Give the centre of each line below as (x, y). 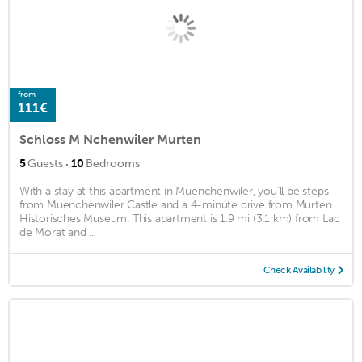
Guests (45, 163)
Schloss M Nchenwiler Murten (110, 139)
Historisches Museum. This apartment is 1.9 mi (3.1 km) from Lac (180, 218)
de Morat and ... (58, 232)
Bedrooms (113, 163)
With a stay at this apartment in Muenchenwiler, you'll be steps (174, 191)
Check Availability (299, 269)
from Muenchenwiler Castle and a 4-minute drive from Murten (176, 204)
